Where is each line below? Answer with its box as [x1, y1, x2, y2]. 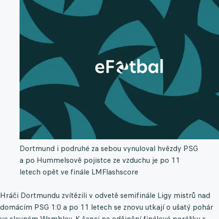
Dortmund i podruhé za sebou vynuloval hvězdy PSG [20, 144, 198, 153]
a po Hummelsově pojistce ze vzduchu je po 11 [20, 155, 180, 165]
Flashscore [102, 167, 138, 177]
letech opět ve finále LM [20, 167, 102, 177]
